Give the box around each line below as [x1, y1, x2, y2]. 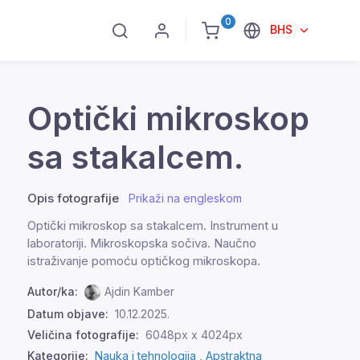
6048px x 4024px [145, 327, 243, 342]
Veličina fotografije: [27, 327, 139, 342]
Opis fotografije [27, 190, 119, 206]
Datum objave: [27, 306, 108, 321]
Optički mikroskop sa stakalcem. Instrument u [27, 218, 278, 233]
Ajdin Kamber [104, 284, 174, 298]
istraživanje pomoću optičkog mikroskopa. [27, 253, 260, 268]
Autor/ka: [27, 284, 78, 298]
